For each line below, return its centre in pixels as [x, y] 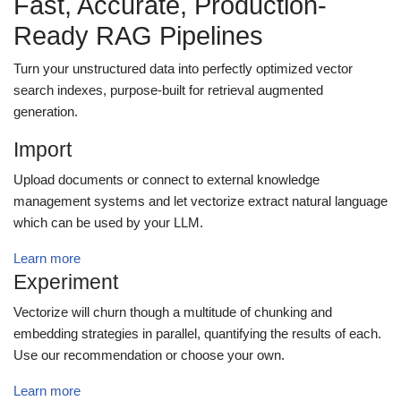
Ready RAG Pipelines [138, 35]
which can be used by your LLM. [108, 222]
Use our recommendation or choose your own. [149, 354]
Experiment [66, 282]
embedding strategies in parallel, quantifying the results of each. [197, 333]
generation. [46, 111]
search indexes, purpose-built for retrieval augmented [168, 90]
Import [43, 149]
